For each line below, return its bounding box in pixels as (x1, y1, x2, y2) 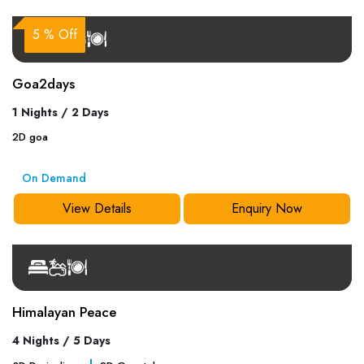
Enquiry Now (232, 199, 303, 218)
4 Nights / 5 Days (11, 332, 110, 349)
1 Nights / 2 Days (11, 103, 109, 120)
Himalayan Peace (11, 302, 116, 322)
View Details (62, 199, 132, 218)
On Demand (21, 170, 86, 186)
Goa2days (11, 73, 75, 93)
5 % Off (32, 24, 77, 44)
